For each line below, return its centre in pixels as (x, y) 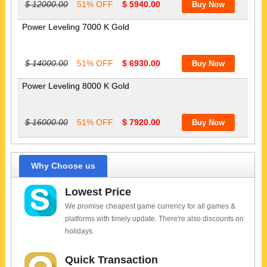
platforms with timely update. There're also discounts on (155, 219)
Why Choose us (63, 165)
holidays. (80, 232)
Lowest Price (98, 192)
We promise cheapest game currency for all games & (150, 207)
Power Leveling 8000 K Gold (75, 86)
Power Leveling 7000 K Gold (75, 27)
